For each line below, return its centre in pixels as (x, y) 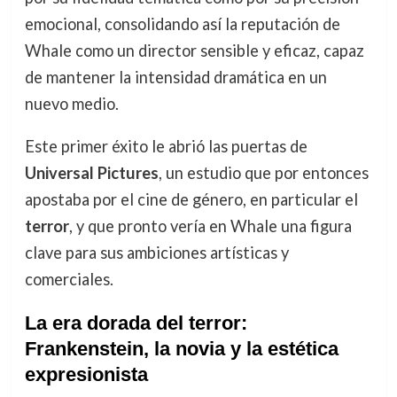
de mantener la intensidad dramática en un (175, 78)
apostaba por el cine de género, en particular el (191, 200)
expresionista (86, 375)
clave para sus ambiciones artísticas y (156, 253)
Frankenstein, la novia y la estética (181, 349)
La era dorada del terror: (136, 323)
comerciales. (69, 280)
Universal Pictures (91, 173)
